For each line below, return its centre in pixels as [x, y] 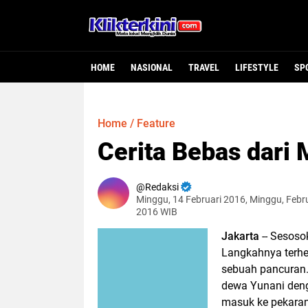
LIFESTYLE [257, 67]
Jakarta [242, 236]
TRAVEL [204, 67]
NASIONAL [152, 67]
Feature [156, 123]
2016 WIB [157, 212]
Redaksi [162, 187]
